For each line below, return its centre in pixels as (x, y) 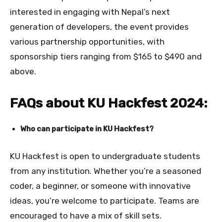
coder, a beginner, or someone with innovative (100, 186)
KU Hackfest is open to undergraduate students (105, 156)
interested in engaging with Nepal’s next (90, 12)
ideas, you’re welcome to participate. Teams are (105, 201)
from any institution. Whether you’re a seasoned (106, 171)
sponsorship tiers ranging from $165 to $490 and (106, 57)
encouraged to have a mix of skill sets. (86, 216)
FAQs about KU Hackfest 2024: (109, 103)
